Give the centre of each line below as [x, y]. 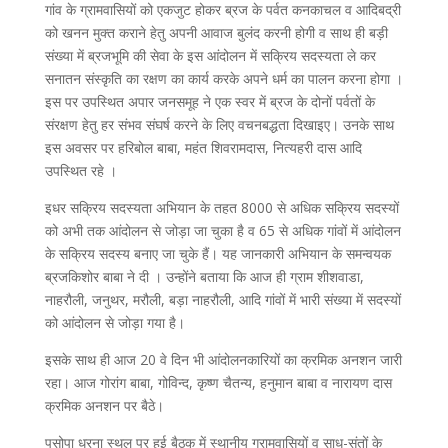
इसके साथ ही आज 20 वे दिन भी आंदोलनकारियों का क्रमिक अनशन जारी [223, 359]
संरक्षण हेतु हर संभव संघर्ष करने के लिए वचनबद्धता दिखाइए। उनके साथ [219, 124]
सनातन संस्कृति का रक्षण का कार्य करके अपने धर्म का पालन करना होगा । [223, 78]
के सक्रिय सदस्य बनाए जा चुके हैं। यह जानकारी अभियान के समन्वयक [217, 253]
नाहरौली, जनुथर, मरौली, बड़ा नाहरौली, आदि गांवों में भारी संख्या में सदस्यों [222, 299]
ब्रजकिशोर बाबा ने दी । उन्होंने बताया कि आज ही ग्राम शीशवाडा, [204, 276]
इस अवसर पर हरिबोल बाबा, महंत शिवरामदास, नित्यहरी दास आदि [203, 147]
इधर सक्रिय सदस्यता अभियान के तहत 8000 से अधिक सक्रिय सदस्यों [221, 207]
